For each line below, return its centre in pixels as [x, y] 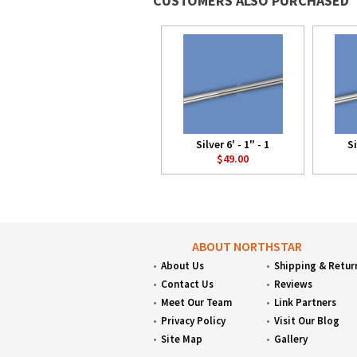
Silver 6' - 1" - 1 [233, 144]
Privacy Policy [193, 321]
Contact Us [187, 284]
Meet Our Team [196, 302]
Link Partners [306, 302]
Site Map [182, 339]
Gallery [291, 339]
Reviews [294, 284]
